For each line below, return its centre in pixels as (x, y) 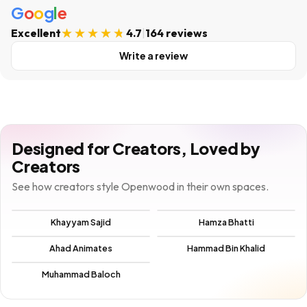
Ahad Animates (81, 248)
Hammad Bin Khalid (226, 248)
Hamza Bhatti (226, 222)
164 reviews (176, 33)
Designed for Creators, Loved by (136, 148)
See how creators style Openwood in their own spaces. (140, 186)
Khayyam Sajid (81, 222)
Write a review (153, 56)
